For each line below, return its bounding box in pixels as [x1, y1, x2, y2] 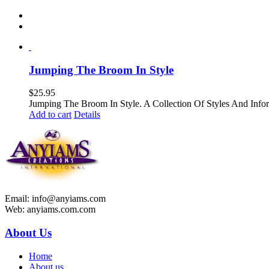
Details [74, 109, 100, 120]
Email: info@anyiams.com [5, 193, 106, 204]
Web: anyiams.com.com [5, 204, 95, 215]
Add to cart [29, 109, 71, 120]
